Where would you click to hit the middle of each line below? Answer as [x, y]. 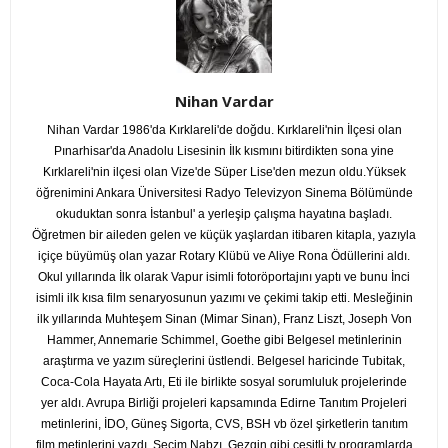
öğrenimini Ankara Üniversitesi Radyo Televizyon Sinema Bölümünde [224, 193]
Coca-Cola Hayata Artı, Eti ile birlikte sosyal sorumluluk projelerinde [224, 382]
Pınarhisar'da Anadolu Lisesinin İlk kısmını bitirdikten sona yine [224, 151]
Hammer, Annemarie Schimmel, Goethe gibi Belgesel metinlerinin [224, 340]
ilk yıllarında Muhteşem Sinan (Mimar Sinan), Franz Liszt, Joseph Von [224, 319]
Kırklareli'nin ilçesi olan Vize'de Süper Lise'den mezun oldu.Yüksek [224, 172]
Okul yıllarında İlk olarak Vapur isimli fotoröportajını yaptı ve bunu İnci [224, 277]
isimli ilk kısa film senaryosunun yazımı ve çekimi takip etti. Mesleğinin [224, 298]
